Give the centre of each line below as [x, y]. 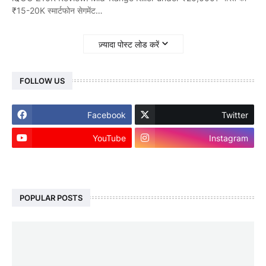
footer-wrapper [47, 161]
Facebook [106, 115]
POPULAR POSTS [51, 197]
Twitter [235, 115]
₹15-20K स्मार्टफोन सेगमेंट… [57, 10]
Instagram [229, 138]
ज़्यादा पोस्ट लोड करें [129, 44]
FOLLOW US [42, 80]
